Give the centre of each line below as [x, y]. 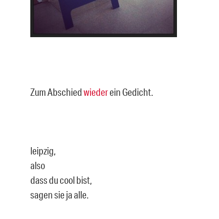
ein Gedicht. [131, 92]
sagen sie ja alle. [59, 194]
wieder [96, 92]
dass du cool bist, [61, 180]
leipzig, [43, 150]
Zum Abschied [57, 92]
